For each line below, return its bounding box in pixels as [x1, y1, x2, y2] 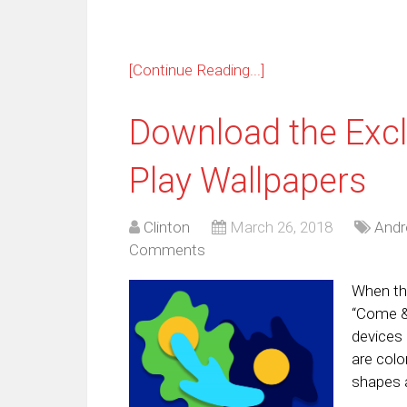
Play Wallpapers [129, 160, 366, 201]
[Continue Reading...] [129, 60, 264, 79]
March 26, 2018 [230, 217, 333, 236]
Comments [129, 240, 205, 259]
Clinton [144, 217, 190, 236]
